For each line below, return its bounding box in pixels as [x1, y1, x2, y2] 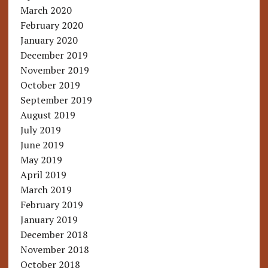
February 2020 [20, 19, 83, 32]
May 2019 [20, 153, 62, 167]
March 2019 [20, 183, 72, 197]
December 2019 [20, 48, 88, 62]
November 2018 [20, 243, 89, 257]
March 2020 [20, 4, 72, 17]
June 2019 [20, 138, 64, 152]
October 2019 [20, 78, 80, 92]
